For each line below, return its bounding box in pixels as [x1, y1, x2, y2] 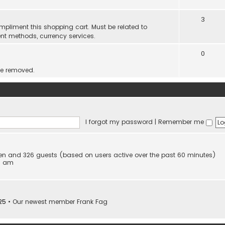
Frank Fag [77, 197, 107, 206]
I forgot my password [85, 118, 153, 127]
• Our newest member [6, 197, 77, 206]
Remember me [158, 118, 206, 127]
